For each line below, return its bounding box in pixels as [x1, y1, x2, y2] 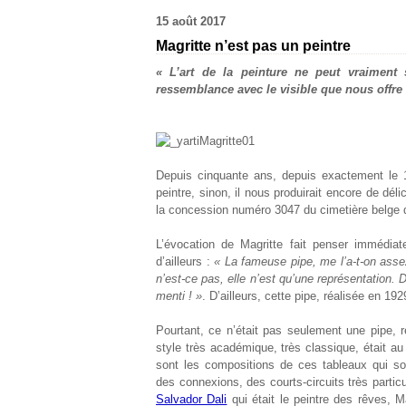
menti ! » [156, 289, 202, 303]
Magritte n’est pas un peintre [156, 38, 351, 53]
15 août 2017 [156, 14, 226, 28]
